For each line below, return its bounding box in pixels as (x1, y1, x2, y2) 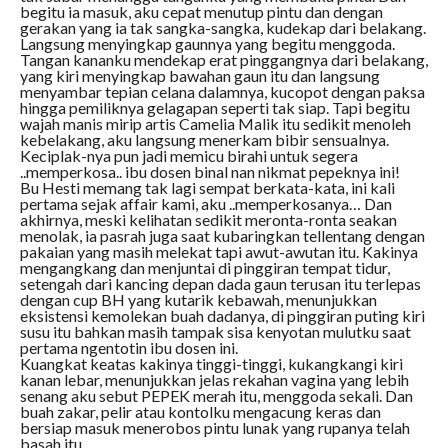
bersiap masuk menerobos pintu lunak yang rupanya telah (19, 418, 410, 438)
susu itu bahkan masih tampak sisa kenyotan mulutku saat (19, 322, 411, 342)
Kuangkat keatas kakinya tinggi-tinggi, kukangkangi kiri (19, 354, 403, 374)
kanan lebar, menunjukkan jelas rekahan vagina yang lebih (19, 370, 409, 390)
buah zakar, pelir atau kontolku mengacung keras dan (19, 402, 381, 422)
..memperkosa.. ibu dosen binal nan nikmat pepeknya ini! (19, 162, 400, 182)
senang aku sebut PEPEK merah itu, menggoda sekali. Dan (19, 386, 413, 406)
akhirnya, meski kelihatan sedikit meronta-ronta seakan (19, 210, 397, 230)
